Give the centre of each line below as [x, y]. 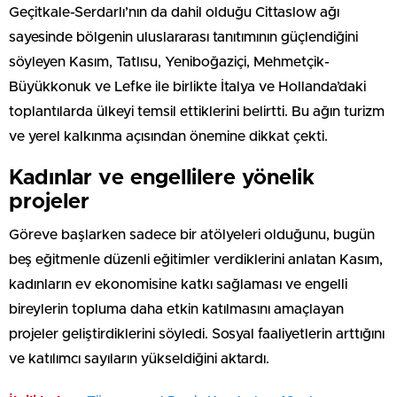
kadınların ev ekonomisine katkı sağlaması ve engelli [178, 284]
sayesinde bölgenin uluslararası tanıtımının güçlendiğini [183, 37]
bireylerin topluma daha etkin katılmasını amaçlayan [176, 309]
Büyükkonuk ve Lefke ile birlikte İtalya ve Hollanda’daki [187, 86]
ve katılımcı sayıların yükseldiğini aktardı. [139, 358]
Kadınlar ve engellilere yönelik [162, 178]
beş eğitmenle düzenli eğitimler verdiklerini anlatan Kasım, [196, 259]
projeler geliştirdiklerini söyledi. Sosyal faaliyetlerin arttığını [197, 334]
